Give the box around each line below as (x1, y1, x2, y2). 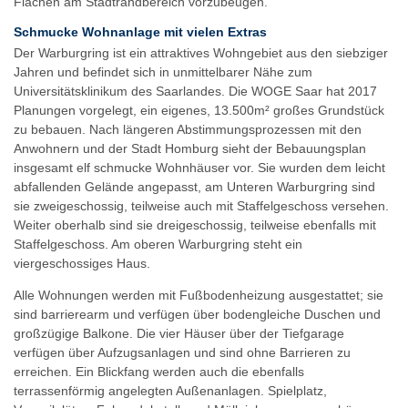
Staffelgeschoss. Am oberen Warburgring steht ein (14, 236, 302, 251)
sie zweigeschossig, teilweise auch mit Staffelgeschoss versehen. (14, 198, 389, 213)
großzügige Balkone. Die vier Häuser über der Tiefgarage (14, 326, 344, 342)
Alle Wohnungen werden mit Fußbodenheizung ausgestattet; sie (14, 288, 383, 303)
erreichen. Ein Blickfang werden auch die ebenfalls (14, 364, 304, 380)
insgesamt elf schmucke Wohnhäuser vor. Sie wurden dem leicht (14, 159, 385, 175)
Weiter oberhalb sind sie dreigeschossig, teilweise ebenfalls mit (14, 217, 376, 232)
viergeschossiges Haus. (14, 255, 150, 270)
